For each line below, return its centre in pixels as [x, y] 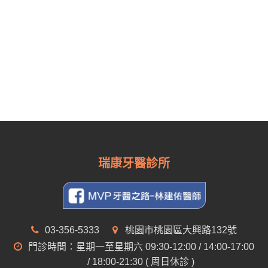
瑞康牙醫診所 [134, 163]
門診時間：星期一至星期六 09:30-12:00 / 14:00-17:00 [140, 247]
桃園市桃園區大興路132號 [180, 230]
